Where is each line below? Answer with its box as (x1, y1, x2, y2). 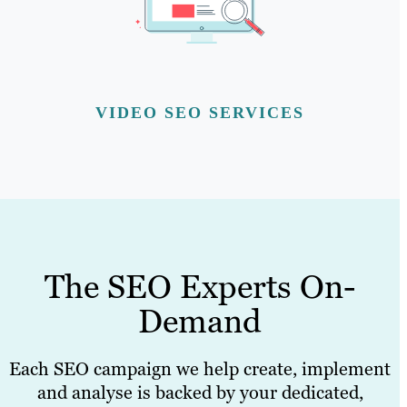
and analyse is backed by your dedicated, (36, 380, 363, 404)
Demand (138, 299, 262, 342)
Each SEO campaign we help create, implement (9, 356, 391, 381)
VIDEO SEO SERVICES (95, 103, 304, 122)
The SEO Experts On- (45, 264, 355, 308)
